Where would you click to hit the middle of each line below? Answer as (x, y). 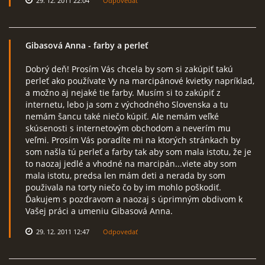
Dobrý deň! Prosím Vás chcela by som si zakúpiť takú (129, 69)
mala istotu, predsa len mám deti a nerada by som (125, 175)
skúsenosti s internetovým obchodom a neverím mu (128, 128)
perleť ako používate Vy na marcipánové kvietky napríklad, (140, 81)
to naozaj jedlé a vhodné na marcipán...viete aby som (131, 164)
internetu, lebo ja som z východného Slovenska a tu (127, 104)
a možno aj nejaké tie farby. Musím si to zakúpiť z (123, 93)
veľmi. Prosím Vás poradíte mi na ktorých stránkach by (133, 140)
